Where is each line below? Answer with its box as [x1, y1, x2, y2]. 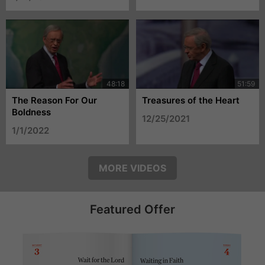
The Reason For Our [12, 94, 97, 106]
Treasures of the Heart [142, 94, 240, 106]
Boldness [12, 106, 51, 118]
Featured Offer [90, 202, 175, 216]
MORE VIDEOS [99, 161, 166, 174]
